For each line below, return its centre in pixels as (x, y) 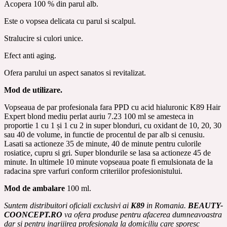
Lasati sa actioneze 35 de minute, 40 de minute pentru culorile (103, 143)
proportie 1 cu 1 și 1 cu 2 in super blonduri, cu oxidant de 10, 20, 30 (113, 125)
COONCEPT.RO (34, 214)
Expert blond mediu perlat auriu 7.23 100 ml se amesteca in (99, 116)
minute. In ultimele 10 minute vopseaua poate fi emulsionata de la (108, 162)
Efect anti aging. (30, 55)
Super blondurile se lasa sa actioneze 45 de (143, 153)
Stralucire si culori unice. (44, 38)
